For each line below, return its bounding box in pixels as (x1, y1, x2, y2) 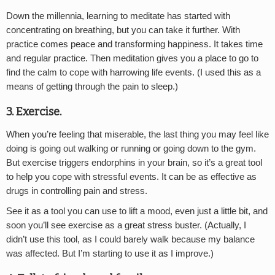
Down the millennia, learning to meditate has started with (6, 10, 230, 21)
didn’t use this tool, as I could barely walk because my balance (6, 234, 255, 245)
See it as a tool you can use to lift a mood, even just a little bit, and (6, 206, 268, 217)
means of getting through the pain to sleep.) (6, 81, 178, 91)
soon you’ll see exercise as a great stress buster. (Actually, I (6, 220, 246, 231)
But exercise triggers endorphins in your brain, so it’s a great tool (6, 158, 262, 168)
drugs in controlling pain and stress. (6, 186, 147, 196)
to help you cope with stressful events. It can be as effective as (6, 172, 257, 182)
